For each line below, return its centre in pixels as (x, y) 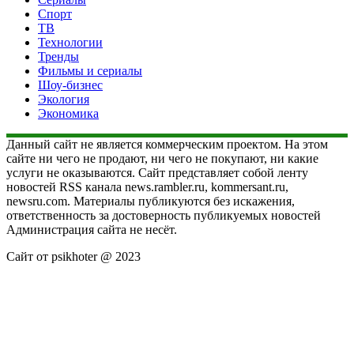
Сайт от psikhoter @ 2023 (73, 257)
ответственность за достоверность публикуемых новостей (164, 216)
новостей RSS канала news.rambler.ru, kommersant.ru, (147, 187)
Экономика (68, 114)
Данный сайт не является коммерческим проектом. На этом (167, 145)
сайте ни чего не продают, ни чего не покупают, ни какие (162, 159)
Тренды (58, 57)
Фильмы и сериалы (90, 71)
